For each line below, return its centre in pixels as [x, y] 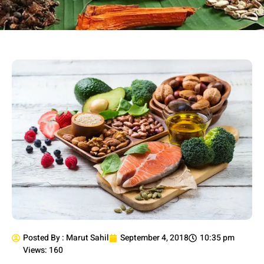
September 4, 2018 [154, 238]
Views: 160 [43, 250]
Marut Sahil [87, 238]
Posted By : [44, 238]
